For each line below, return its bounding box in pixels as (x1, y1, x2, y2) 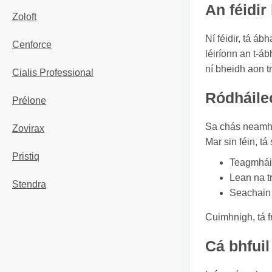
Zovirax (12, 123, 44, 134)
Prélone (12, 95, 46, 106)
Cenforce (12, 39, 52, 50)
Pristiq (12, 151, 39, 161)
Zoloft (12, 12, 36, 22)
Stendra (12, 179, 46, 189)
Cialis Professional (12, 67, 93, 78)
